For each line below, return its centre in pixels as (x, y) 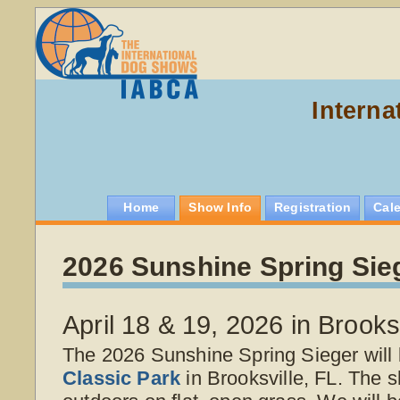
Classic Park (122, 378)
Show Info (221, 208)
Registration (313, 208)
